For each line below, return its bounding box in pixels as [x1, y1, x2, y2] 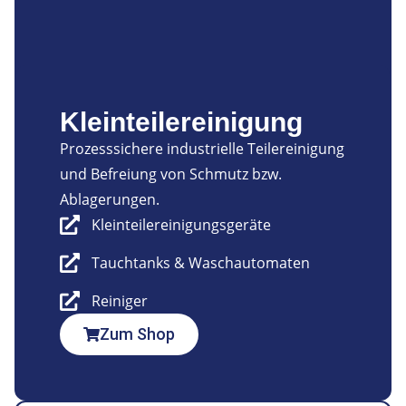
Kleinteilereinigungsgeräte [91, 214, 271, 235]
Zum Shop [100, 324, 175, 343]
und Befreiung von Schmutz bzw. [60, 163, 282, 184]
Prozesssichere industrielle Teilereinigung [60, 138, 344, 159]
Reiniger [91, 290, 148, 311]
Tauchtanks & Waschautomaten [91, 252, 310, 273]
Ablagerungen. [60, 188, 159, 209]
